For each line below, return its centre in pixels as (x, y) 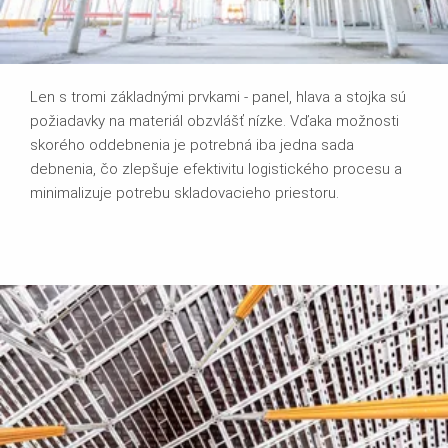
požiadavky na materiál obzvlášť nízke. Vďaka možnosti (214, 120)
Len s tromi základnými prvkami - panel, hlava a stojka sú (218, 96)
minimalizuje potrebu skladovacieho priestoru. (184, 192)
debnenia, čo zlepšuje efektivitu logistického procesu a (216, 168)
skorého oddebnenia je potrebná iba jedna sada (192, 144)
